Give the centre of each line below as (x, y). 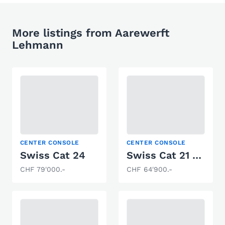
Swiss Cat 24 (53, 155)
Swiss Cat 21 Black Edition (197, 155)
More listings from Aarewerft (91, 33)
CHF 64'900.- (149, 169)
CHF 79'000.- (43, 169)
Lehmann (38, 45)
